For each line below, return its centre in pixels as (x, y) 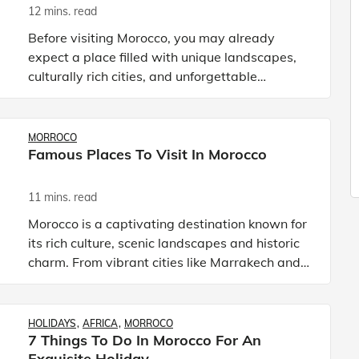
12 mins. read (63, 11)
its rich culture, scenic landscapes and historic (164, 243)
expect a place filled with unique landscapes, (162, 56)
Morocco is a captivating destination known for (167, 224)
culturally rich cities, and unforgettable (143, 76)
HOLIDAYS (52, 323)
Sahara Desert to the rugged (114, 114)
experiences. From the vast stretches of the (156, 95)
